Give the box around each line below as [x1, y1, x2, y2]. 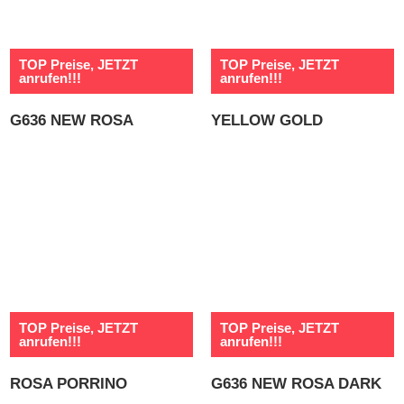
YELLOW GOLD [211, 111, 323, 129]
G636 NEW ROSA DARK [211, 374, 381, 392]
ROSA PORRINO [10, 374, 128, 392]
